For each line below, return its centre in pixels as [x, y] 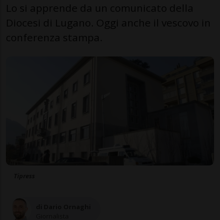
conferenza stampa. [54, 37]
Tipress [24, 176]
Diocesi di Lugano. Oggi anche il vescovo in [108, 22]
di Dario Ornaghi [63, 206]
